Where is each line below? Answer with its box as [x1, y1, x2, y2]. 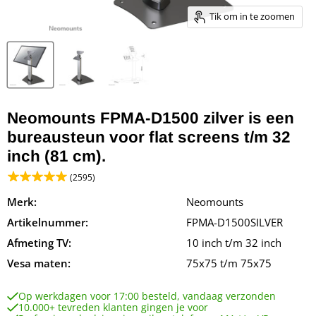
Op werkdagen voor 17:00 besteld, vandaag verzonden [18, 288, 276, 303]
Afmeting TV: [7, 235, 71, 250]
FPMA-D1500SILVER [186, 214, 283, 229]
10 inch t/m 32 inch [186, 235, 281, 250]
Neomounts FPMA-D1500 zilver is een [7, 109, 294, 127]
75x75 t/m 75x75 [186, 255, 272, 270]
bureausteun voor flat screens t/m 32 [7, 128, 291, 146]
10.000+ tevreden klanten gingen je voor [18, 300, 208, 314]
